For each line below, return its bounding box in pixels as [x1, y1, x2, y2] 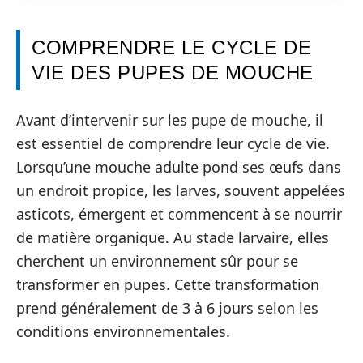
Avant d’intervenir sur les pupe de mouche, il [16, 109, 323, 130]
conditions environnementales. [16, 321, 230, 341]
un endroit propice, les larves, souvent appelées [16, 180, 345, 200]
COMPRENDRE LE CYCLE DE [32, 36, 311, 58]
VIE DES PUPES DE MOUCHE [32, 62, 314, 83]
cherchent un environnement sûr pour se [16, 250, 298, 271]
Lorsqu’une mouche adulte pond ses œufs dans [16, 156, 341, 177]
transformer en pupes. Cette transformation [16, 274, 319, 294]
